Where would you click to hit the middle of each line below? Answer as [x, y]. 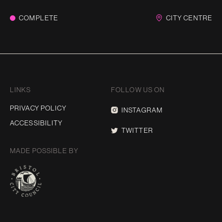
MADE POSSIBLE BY [44, 151]
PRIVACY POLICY [38, 108]
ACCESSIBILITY [36, 123]
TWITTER [137, 130]
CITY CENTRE [189, 18]
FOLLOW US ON [138, 90]
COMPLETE [39, 18]
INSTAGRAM [142, 110]
